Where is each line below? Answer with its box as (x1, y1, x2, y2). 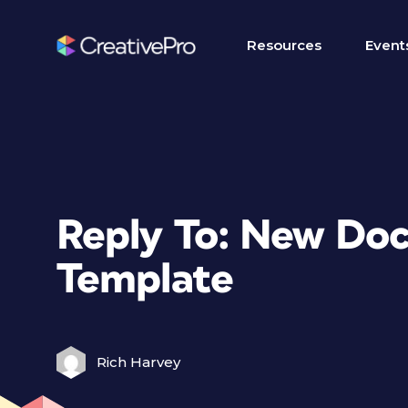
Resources (247, 36, 321, 54)
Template (56, 259, 233, 301)
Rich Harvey (97, 353, 180, 371)
